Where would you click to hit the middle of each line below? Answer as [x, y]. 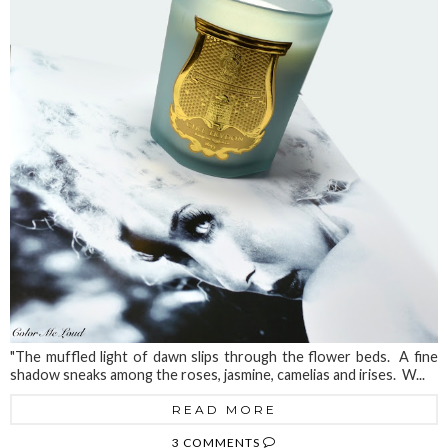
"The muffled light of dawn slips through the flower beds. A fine [224, 357]
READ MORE [224, 410]
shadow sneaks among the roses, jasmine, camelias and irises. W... [217, 375]
